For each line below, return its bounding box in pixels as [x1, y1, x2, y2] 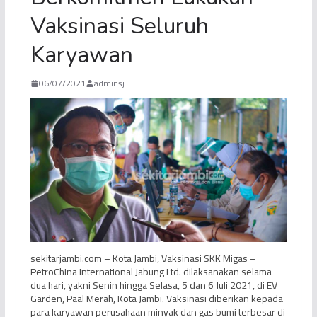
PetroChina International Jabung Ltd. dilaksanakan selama [30, 263, 272, 282]
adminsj [93, 75, 125, 92]
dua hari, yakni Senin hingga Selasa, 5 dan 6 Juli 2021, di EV [30, 276, 277, 295]
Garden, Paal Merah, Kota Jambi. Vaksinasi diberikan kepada [30, 289, 283, 309]
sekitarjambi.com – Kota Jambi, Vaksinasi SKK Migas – [30, 249, 256, 268]
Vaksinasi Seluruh [30, 11, 209, 42]
